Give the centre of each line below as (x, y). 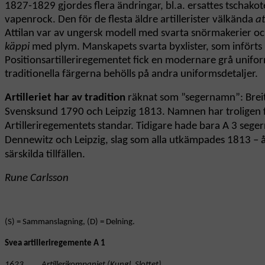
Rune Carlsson (37, 179)
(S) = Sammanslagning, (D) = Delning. (70, 222)
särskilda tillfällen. (45, 155)
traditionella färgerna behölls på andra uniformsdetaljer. (131, 75)
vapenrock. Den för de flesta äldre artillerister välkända (130, 20)
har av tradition (91, 98)
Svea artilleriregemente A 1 (55, 244)
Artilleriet (28, 98)
